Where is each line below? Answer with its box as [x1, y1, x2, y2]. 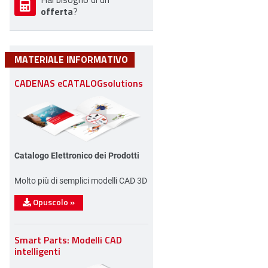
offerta [41, 4, 73, 18]
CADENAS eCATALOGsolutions [14, 75, 143, 90]
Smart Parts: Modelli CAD [14, 233, 122, 247]
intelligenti [14, 244, 60, 258]
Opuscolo [31, 196, 70, 208]
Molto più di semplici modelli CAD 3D [14, 175, 147, 187]
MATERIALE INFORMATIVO [14, 51, 128, 66]
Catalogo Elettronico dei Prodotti [14, 150, 139, 162]
